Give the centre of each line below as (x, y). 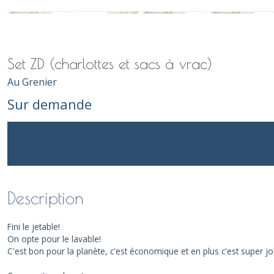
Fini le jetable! (34, 227)
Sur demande (50, 104)
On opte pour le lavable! (54, 239)
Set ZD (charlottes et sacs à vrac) (110, 64)
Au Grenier (32, 82)
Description (46, 198)
